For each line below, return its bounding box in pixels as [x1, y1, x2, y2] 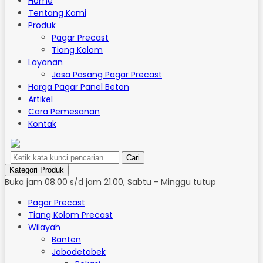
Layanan [28, 56, 63, 68]
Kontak [28, 118, 56, 130]
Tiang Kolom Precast [28, 209, 113, 221]
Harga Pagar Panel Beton [28, 81, 129, 93]
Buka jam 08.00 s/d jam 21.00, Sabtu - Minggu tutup [5, 176, 216, 188]
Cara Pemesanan [28, 106, 100, 117]
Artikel [28, 93, 53, 105]
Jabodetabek [52, 246, 106, 258]
